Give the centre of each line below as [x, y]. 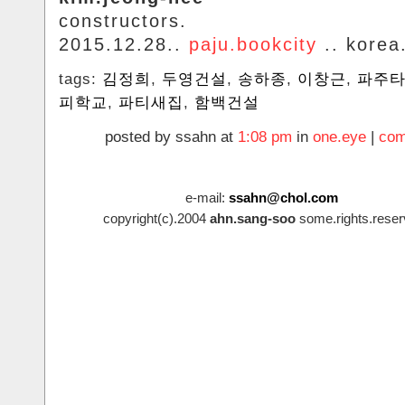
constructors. [123, 21]
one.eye [339, 137]
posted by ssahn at [171, 137]
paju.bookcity [253, 45]
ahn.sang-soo [253, 219]
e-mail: [207, 198]
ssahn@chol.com [283, 198]
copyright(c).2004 [156, 219]
